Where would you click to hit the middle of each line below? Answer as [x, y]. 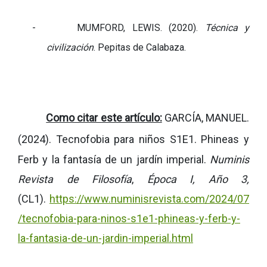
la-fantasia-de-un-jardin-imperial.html [105, 238]
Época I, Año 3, [191, 179]
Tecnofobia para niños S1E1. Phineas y [153, 139]
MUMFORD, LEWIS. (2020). [141, 27]
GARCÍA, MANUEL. [206, 117]
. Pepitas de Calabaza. [140, 47]
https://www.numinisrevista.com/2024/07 [149, 198]
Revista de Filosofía [75, 179]
